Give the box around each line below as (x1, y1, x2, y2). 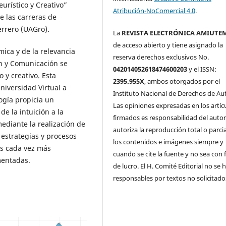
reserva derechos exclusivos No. (113, 52, 209, 62)
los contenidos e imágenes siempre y (113, 137, 224, 146)
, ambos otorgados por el (144, 76, 220, 86)
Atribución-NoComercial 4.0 (113, 6, 196, 15)
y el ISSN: (187, 64, 217, 74)
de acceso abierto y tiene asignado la (113, 40, 223, 49)
